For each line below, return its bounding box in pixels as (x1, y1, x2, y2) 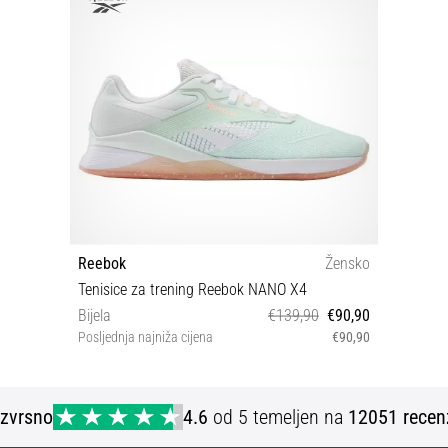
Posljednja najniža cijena (78, 328, 213, 346)
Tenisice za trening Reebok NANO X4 (78, 279, 307, 299)
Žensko (325, 253, 370, 273)
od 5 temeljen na (208, 404, 349, 429)
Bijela (78, 305, 111, 325)
